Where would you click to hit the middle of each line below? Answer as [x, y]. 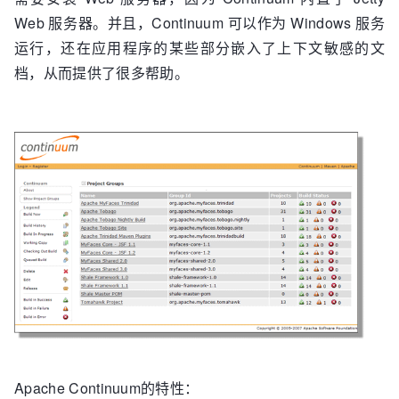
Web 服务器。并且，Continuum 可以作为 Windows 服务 [199, 23]
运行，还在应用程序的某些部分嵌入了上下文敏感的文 [199, 48]
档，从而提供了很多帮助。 [102, 73]
